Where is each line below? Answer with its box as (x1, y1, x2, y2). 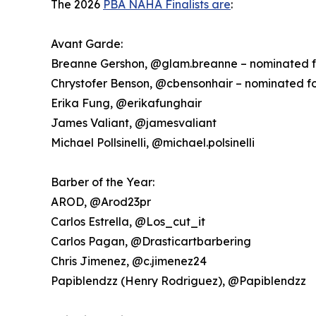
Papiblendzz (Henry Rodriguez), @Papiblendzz (51, 274, 306, 288)
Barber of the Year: (51, 175, 154, 190)
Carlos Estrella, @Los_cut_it (51, 214, 205, 229)
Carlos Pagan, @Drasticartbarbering (51, 234, 251, 249)
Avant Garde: (51, 37, 123, 51)
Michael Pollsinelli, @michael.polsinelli (51, 135, 255, 150)
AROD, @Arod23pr (51, 195, 151, 209)
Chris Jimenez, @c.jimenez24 (51, 254, 207, 269)
